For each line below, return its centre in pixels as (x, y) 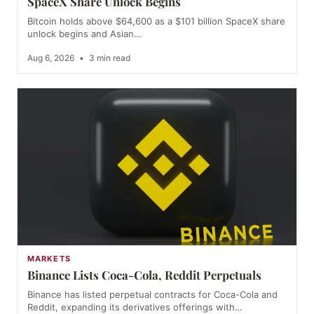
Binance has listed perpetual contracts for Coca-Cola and (152, 295)
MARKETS (49, 259)
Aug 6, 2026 (52, 58)
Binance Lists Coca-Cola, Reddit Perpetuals (144, 275)
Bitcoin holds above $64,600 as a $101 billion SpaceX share (156, 21)
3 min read (109, 58)
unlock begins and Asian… (84, 34)
